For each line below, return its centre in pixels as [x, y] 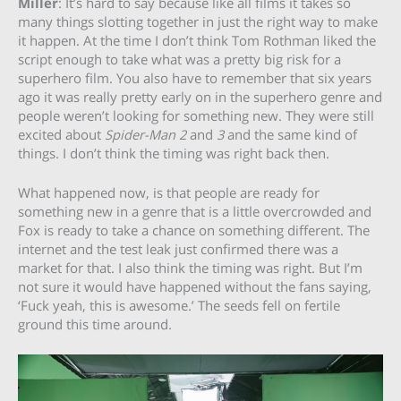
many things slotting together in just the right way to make [198, 21]
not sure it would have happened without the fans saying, [195, 287]
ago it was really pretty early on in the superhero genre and [200, 96]
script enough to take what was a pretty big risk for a [179, 59]
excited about [61, 134]
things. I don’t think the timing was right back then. [174, 153]
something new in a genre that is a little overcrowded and [195, 212]
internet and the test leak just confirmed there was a [178, 249]
